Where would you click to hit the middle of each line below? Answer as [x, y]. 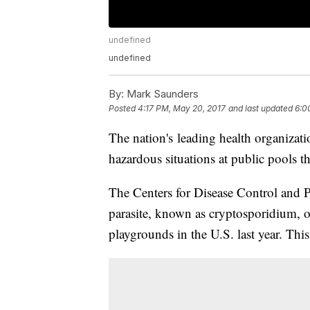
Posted [123, 109]
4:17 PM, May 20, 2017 [182, 109]
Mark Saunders [161, 94]
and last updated [261, 109]
